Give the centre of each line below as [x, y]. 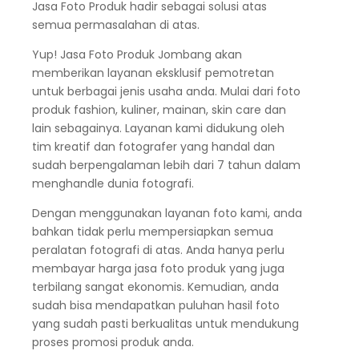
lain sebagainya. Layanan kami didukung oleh [158, 129]
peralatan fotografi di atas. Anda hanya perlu [158, 250]
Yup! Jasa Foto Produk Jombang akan [137, 55]
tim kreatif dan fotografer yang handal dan [153, 147]
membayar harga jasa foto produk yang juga [158, 269]
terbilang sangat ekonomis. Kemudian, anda [155, 287]
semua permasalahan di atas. [115, 25]
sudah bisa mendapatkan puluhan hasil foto [155, 306]
